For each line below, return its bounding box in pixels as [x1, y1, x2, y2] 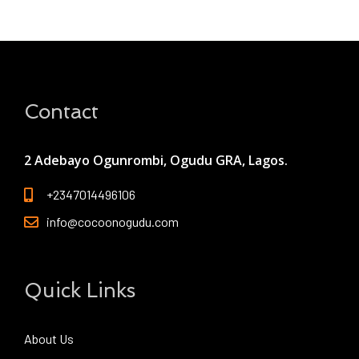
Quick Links [24, 279, 135, 303]
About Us [24, 331, 74, 347]
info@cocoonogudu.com [46, 214, 179, 230]
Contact [24, 100, 99, 124]
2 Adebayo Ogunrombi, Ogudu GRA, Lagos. [24, 151, 288, 170]
